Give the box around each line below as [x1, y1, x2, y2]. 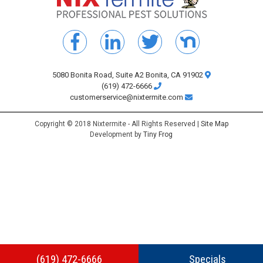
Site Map [200, 120, 228, 129]
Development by [90, 130, 144, 139]
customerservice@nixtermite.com [70, 93, 186, 102]
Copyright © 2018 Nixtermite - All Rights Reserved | [34, 120, 201, 129]
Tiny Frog [143, 130, 173, 139]
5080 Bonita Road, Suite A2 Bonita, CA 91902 [52, 70, 205, 80]
